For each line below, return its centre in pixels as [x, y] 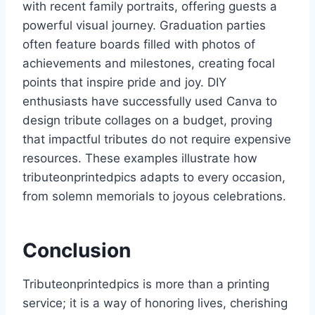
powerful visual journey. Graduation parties [144, 26]
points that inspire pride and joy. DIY [124, 83]
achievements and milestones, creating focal [149, 64]
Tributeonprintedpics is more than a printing [146, 284]
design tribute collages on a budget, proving [147, 121]
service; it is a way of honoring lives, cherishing [155, 303]
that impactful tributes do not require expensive [157, 140]
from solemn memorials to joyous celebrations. [154, 197]
